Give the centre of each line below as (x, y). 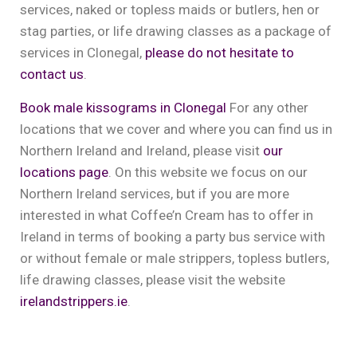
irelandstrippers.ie (74, 301)
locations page (64, 172)
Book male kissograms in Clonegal (125, 108)
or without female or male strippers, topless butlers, (175, 258)
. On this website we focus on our (208, 172)
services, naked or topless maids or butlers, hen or (170, 10)
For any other (269, 108)
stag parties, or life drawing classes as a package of (176, 31)
